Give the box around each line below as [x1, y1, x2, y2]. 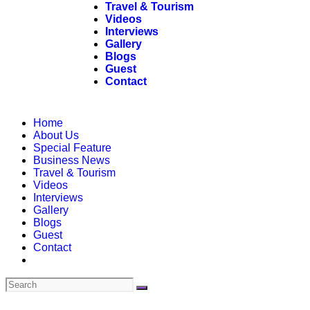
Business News [33, 154, 110, 166]
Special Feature [33, 142, 111, 154]
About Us [33, 129, 79, 141]
